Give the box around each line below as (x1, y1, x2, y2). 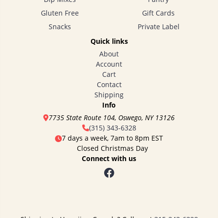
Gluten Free (40, 8, 79, 18)
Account (96, 59, 122, 69)
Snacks (48, 21, 71, 31)
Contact (96, 79, 122, 89)
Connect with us (82, 154, 136, 163)
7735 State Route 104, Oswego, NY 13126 (49, 113, 175, 122)
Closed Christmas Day (77, 144, 148, 153)
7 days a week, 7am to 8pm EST (62, 133, 163, 143)
